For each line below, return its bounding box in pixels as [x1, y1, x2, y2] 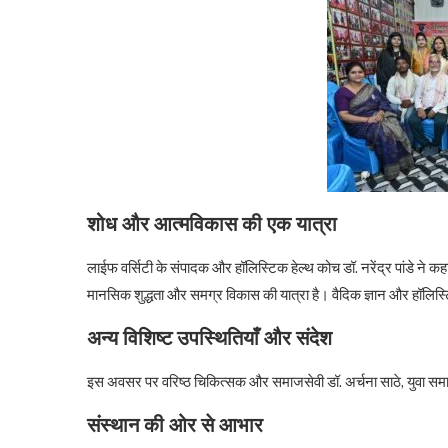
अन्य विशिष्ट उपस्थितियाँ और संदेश [87, 326, 332, 351]
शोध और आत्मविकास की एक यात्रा [87, 212, 337, 237]
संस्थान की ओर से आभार [87, 413, 263, 438]
